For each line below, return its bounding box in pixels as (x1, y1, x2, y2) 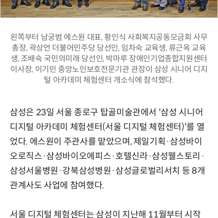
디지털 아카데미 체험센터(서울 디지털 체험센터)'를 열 (10, 122, 205, 133)
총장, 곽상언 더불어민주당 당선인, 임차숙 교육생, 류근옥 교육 (12, 43, 206, 54)
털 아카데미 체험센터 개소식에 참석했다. (44, 75, 174, 86)
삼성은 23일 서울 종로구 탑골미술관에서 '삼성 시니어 (10, 107, 203, 118)
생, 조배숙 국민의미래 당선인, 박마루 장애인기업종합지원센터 (10, 54, 208, 64)
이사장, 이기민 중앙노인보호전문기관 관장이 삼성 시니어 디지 (10, 64, 208, 75)
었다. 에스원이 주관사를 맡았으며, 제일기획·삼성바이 (10, 136, 202, 147)
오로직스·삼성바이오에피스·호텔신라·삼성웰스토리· (10, 151, 205, 162)
